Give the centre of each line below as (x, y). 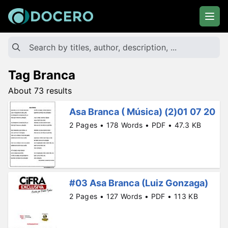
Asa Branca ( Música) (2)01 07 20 (142, 112)
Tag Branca (42, 75)
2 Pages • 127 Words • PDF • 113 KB (134, 196)
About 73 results (40, 91)
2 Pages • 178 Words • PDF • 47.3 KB (135, 125)
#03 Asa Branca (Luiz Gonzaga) (139, 183)
